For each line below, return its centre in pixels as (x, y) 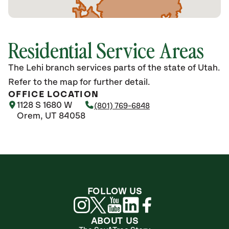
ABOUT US (114, 221)
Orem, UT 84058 (51, 116)
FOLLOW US (114, 192)
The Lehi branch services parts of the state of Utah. (114, 68)
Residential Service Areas (106, 50)
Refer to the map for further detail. (79, 82)
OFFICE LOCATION (54, 95)
